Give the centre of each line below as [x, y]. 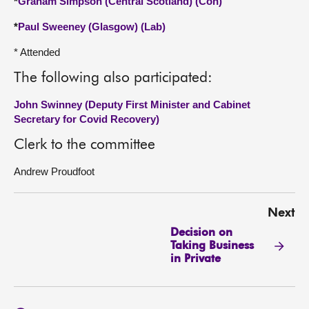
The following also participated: [113, 78]
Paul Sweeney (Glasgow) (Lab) [92, 27]
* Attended [37, 52]
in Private [195, 259]
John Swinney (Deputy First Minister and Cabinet [132, 104]
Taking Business [212, 246]
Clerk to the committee [84, 145]
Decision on [201, 233]
